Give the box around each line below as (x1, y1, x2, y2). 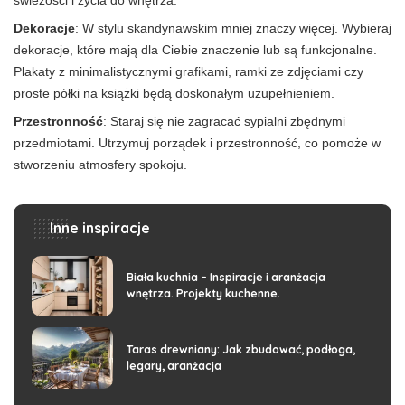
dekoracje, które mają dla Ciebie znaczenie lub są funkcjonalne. (14, 42, 377, 57)
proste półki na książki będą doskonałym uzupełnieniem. (14, 85, 334, 100)
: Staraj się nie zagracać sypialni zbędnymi (103, 113, 345, 128)
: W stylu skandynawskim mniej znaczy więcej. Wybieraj (75, 20, 391, 35)
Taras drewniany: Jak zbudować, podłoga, (127, 342, 355, 356)
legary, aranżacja (127, 358, 221, 372)
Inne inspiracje (50, 218, 150, 237)
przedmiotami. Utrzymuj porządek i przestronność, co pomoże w (14, 135, 381, 150)
